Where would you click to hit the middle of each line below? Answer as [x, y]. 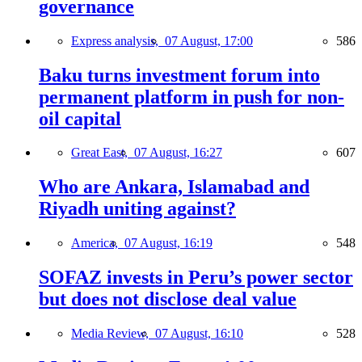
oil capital [80, 118]
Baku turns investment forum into [179, 75]
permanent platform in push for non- [192, 97]
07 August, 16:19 [168, 243]
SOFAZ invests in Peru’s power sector [196, 278]
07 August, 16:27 [178, 153]
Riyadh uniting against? [137, 209]
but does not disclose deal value [168, 299]
